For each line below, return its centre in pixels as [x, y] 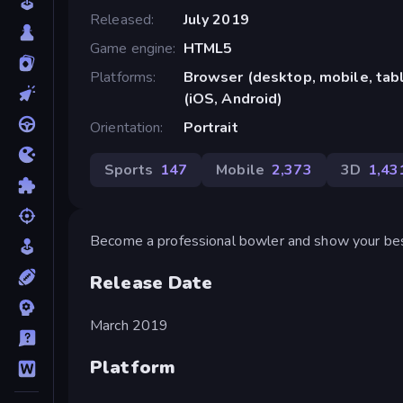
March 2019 [130, 325]
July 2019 [216, 19]
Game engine [132, 48]
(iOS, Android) [233, 99]
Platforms [122, 77]
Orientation [125, 127]
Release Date [152, 282]
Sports [129, 170]
